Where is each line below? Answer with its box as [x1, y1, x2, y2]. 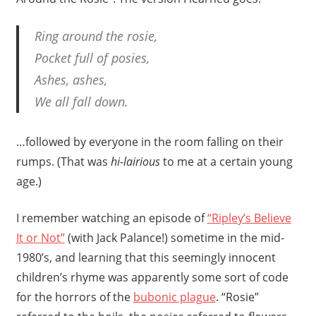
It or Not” [16, 229, 65, 245]
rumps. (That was [16, 153, 111, 169]
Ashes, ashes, [35, 71, 107, 88]
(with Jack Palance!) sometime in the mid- [64, 229, 284, 245]
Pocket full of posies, [35, 49, 150, 66]
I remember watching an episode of [16, 209, 207, 226]
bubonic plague [133, 288, 216, 305]
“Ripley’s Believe [207, 209, 291, 226]
